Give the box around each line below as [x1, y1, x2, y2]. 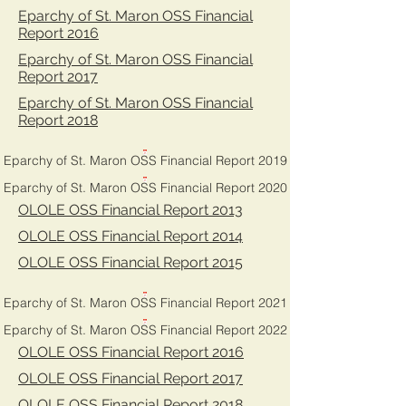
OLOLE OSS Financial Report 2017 [18, 370, 243, 387]
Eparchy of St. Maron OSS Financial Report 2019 [3, 152, 287, 169]
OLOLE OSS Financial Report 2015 [18, 254, 243, 271]
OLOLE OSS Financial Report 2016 [18, 343, 244, 361]
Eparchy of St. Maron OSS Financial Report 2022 [3, 322, 287, 338]
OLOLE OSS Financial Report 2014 [18, 227, 243, 245]
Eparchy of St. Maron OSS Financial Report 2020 [3, 179, 287, 196]
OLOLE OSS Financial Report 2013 [18, 201, 243, 218]
